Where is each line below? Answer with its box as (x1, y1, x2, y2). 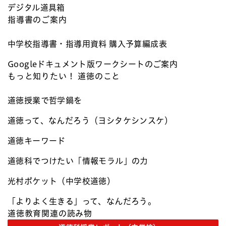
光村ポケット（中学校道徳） (8, 177, 116, 186)
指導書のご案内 (8, 16, 67, 24)
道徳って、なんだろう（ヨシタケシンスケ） (8, 117, 173, 125)
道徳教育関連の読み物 (8, 209, 93, 218)
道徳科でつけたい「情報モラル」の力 (8, 157, 148, 165)
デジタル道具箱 (8, 4, 65, 12)
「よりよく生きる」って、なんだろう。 (8, 197, 156, 206)
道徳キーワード (8, 137, 66, 145)
